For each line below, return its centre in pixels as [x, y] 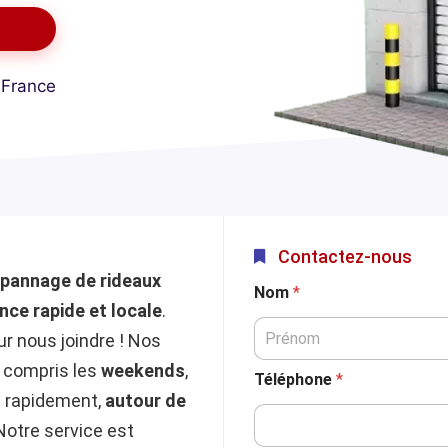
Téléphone [295, 379]
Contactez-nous [344, 256]
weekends [143, 370]
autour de [145, 400]
